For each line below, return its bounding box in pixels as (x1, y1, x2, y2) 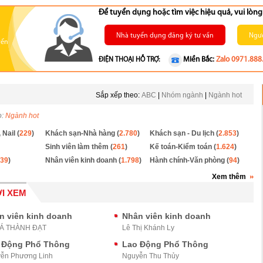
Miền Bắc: (183, 56, 214, 63)
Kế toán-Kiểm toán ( (149, 143, 216, 151)
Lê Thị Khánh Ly (122, 224, 175, 232)
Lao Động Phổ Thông (122, 240, 209, 249)
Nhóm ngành (161, 91, 203, 99)
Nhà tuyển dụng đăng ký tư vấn (116, 32, 214, 39)
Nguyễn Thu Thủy (122, 252, 180, 260)
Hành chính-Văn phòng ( (149, 156, 229, 164)
